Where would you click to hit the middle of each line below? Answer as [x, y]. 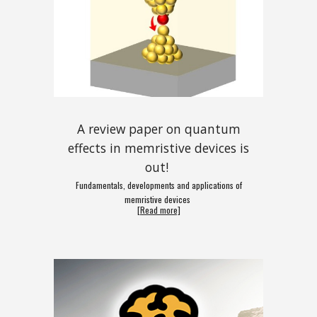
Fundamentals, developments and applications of [158, 185]
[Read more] [158, 210]
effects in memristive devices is [158, 148]
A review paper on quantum [158, 129]
